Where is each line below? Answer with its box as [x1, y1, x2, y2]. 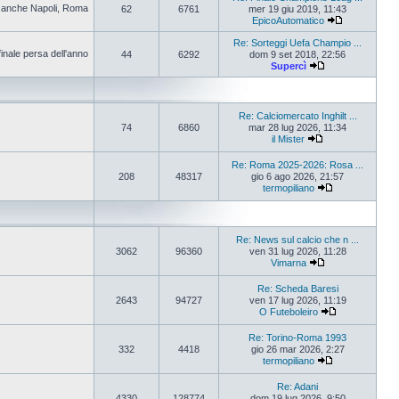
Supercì [270, 61, 306, 71]
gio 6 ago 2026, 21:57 [251, 171, 344, 182]
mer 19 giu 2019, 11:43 [248, 4, 346, 14]
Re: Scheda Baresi [256, 283, 338, 294]
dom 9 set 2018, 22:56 [249, 49, 346, 60]
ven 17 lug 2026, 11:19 [248, 295, 346, 305]
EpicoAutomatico [252, 15, 324, 26]
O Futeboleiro [258, 306, 318, 317]
